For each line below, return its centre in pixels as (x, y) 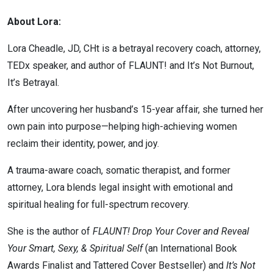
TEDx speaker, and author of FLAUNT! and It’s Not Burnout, (131, 66)
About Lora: (34, 22)
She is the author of (50, 231)
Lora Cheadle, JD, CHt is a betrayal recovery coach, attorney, (134, 48)
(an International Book (190, 248)
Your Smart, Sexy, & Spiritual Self (75, 248)
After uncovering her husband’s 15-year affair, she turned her (135, 109)
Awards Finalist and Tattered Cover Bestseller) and (117, 265)
